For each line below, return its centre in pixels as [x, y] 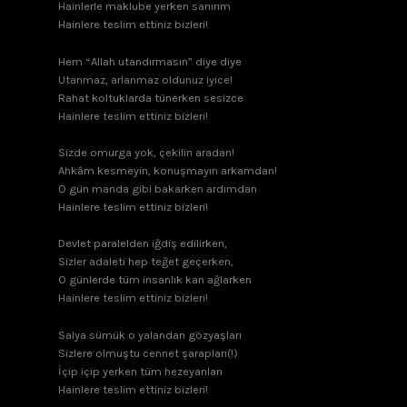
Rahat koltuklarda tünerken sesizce [151, 97]
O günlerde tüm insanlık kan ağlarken [155, 280]
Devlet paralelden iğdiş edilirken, [143, 243]
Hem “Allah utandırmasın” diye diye [150, 61]
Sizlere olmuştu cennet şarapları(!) [148, 352]
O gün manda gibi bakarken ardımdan [158, 189]
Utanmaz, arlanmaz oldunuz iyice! [145, 79]
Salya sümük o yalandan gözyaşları [150, 334]
